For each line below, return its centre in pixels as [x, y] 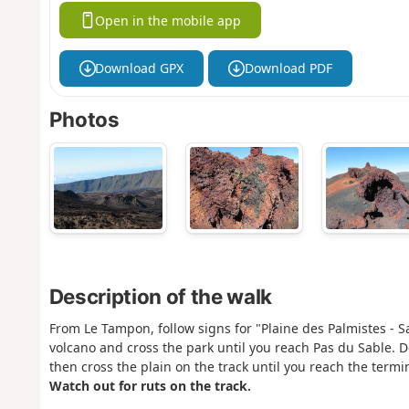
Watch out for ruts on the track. [150, 385]
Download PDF [288, 68]
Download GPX [140, 68]
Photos [84, 120]
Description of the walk [160, 296]
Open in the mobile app [168, 20]
